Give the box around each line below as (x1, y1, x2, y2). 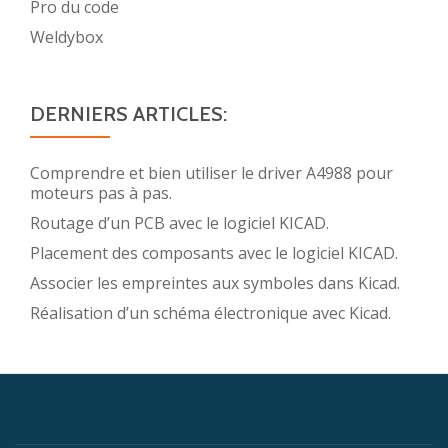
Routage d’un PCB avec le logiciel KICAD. (30, 211, 329, 234)
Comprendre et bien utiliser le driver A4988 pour (30, 161, 393, 184)
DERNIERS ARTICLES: (30, 101, 227, 126)
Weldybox (30, 25, 103, 48)
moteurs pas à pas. (30, 181, 172, 204)
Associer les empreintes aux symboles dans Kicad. (30, 271, 400, 294)
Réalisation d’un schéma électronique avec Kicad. (30, 301, 391, 324)
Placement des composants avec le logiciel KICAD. (30, 241, 398, 264)
